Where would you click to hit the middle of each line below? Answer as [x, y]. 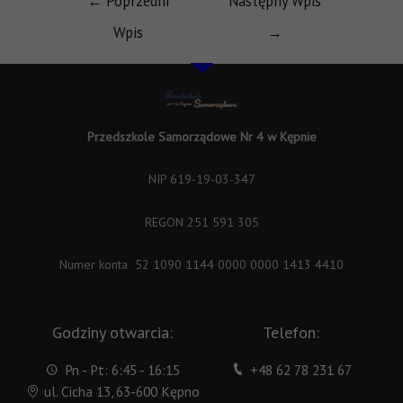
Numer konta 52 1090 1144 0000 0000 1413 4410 [201, 265]
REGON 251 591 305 [201, 222]
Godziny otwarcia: [112, 332]
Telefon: [291, 332]
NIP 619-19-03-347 [201, 179]
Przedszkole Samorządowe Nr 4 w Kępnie [201, 136]
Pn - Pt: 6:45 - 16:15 [122, 369]
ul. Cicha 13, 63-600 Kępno [122, 391]
